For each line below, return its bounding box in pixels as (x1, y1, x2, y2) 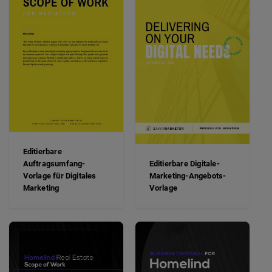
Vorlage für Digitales (22, 171, 97, 180)
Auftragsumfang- (22, 158, 86, 168)
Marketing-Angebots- (149, 171, 226, 180)
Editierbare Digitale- (149, 158, 220, 168)
